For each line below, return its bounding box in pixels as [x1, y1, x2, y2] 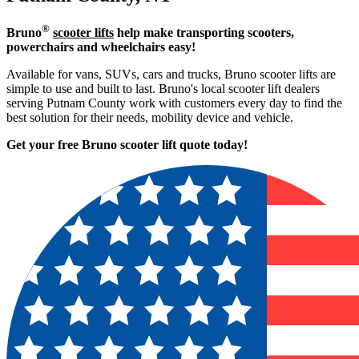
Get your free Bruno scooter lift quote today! [6, 138, 248, 152]
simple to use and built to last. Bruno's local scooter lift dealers [6, 82, 320, 96]
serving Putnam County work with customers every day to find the [6, 96, 342, 111]
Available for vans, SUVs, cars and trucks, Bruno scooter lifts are [6, 67, 336, 82]
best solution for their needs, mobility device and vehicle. [6, 111, 293, 125]
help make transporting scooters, [114, 26, 294, 40]
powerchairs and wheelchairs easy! [6, 40, 196, 54]
